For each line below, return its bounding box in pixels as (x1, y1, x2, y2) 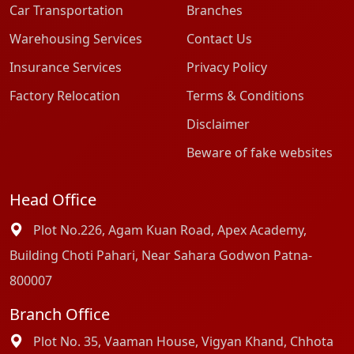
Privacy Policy (186, 58, 267, 76)
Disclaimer (186, 115, 250, 133)
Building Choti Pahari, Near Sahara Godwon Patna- (9, 247, 312, 264)
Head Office (9, 189, 96, 210)
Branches (186, 2, 243, 19)
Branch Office (9, 303, 110, 325)
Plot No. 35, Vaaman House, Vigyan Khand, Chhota (30, 333, 333, 350)
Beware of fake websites (186, 144, 333, 161)
